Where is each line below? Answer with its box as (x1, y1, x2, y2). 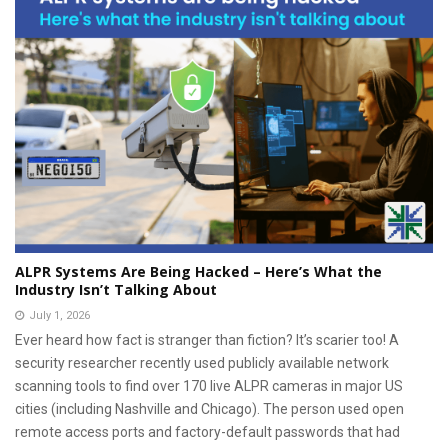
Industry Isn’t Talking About (15, 279, 217, 299)
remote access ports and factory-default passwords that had (15, 423, 400, 440)
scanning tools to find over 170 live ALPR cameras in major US (15, 377, 403, 394)
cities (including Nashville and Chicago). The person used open (15, 400, 404, 417)
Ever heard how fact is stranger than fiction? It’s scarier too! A (15, 331, 399, 348)
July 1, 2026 (29, 308, 90, 322)
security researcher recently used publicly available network (15, 354, 389, 371)
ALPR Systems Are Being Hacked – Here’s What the (15, 261, 382, 281)
